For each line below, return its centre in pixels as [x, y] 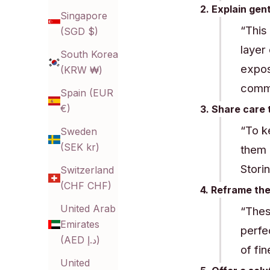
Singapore [84, 16]
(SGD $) [79, 32]
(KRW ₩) [81, 70]
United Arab [88, 209]
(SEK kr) [80, 147]
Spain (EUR [87, 93]
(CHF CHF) [86, 186]
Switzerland [87, 170]
